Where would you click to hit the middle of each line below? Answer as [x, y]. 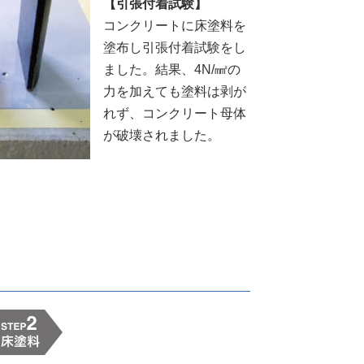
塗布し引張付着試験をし [174, 47]
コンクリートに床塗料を [174, 25]
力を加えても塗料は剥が [174, 91]
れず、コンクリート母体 [174, 113]
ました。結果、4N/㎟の [171, 69]
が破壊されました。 [161, 135]
